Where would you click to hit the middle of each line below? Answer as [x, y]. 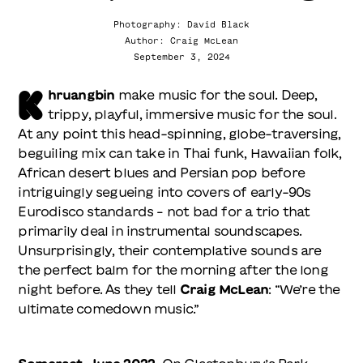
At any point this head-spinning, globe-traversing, [179, 133]
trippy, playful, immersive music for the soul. [192, 114]
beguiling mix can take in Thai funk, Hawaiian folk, [180, 153]
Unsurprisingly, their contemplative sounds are [170, 250]
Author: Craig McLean [181, 40]
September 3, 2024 [181, 56]
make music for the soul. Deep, [216, 94]
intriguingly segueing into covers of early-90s [164, 192]
